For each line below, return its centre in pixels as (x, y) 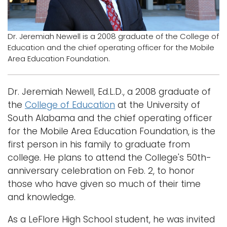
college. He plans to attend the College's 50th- (109, 157)
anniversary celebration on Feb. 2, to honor (101, 171)
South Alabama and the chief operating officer (110, 118)
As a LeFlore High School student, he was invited (111, 219)
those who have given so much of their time (104, 184)
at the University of (158, 105)
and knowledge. (42, 197)
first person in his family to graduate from (99, 144)
